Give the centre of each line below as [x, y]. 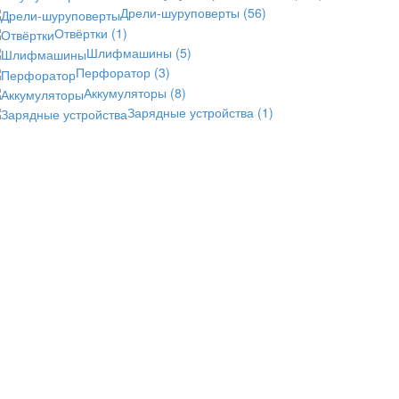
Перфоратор [115, 73]
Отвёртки [83, 33]
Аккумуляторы [127, 92]
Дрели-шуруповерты [182, 13]
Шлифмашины [131, 53]
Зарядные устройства [192, 112]
